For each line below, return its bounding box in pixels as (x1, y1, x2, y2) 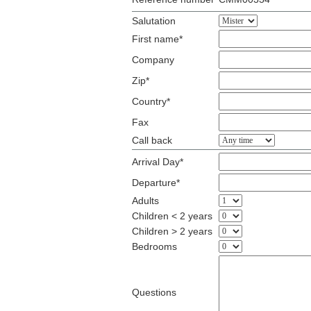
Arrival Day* (132, 156, 183, 167)
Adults (132, 195, 159, 206)
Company (132, 54, 174, 65)
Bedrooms (132, 241, 177, 252)
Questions (132, 287, 176, 298)
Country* (132, 96, 170, 107)
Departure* (132, 177, 180, 188)
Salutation (132, 15, 176, 26)
